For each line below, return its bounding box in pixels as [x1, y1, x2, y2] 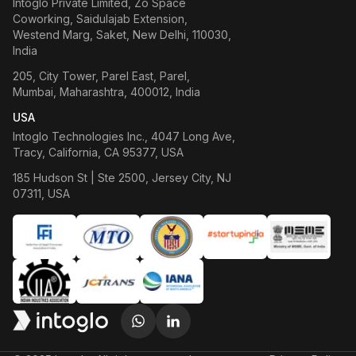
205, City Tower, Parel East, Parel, [13, 69, 190, 83]
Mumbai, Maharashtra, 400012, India [13, 85, 200, 99]
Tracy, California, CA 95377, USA [13, 145, 184, 159]
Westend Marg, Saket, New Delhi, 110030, [13, 28, 231, 41]
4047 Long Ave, [151, 130, 235, 143]
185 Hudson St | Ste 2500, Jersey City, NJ [13, 171, 231, 184]
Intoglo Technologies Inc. [13, 130, 145, 143]
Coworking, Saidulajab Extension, [13, 12, 188, 25]
